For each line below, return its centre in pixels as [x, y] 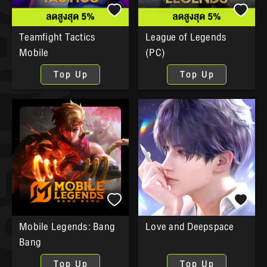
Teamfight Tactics [58, 37]
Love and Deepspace [190, 227]
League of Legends [186, 37]
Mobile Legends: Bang [67, 227]
